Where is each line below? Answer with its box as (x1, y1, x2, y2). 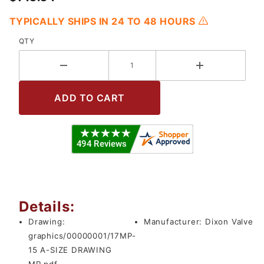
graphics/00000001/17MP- (28, 231, 136, 241)
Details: (19, 198, 75, 216)
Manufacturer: (143, 217, 206, 227)
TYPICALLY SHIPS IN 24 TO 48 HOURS (9, 15, 199, 28)
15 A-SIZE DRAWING (28, 245, 112, 255)
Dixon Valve (205, 217, 253, 227)
